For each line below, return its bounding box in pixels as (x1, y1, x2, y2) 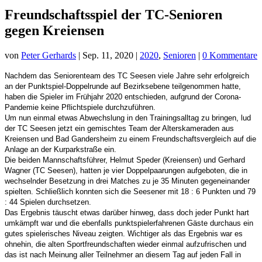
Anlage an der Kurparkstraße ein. (5, 144, 116, 154)
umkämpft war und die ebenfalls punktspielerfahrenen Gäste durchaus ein (5, 218, 253, 227)
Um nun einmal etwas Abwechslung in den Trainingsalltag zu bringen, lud (5, 113, 251, 122)
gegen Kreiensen (5, 22, 104, 38)
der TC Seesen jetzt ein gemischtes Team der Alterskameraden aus (5, 123, 234, 133)
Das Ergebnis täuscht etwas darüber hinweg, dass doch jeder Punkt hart (5, 208, 249, 217)
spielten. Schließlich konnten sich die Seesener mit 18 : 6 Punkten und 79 (5, 187, 256, 196)
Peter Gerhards (21, 50, 76, 60)
